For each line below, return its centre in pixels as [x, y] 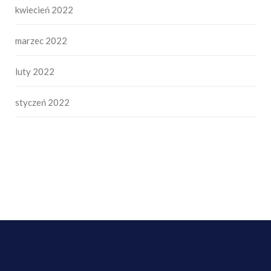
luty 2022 [35, 71]
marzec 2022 [41, 40]
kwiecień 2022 [44, 9]
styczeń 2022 [42, 102]
